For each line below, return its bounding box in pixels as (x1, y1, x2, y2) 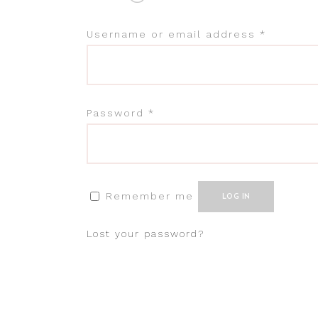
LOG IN (222, 193, 251, 201)
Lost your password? (87, 228, 204, 239)
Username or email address (87, 28, 260, 40)
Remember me (106, 190, 194, 202)
